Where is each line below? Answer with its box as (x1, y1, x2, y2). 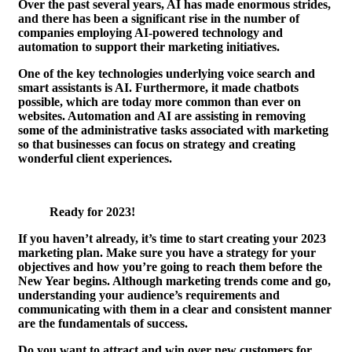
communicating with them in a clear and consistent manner (18, 302, 332, 317)
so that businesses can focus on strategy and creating (18, 137, 295, 152)
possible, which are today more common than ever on (18, 95, 301, 109)
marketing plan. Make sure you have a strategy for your (18, 246, 316, 260)
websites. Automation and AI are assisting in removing (18, 109, 306, 123)
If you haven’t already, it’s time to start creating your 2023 (18, 232, 326, 246)
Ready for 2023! (49, 205, 135, 219)
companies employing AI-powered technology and (18, 26, 283, 40)
